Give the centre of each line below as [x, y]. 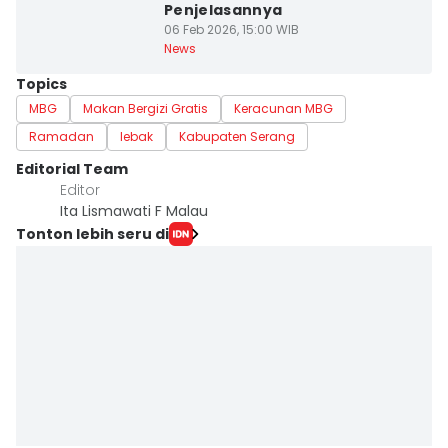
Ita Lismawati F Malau [134, 211]
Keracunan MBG [283, 108]
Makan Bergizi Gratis [145, 108]
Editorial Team [72, 169]
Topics [41, 84]
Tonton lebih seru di [92, 233]
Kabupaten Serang [237, 136]
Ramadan [61, 136]
